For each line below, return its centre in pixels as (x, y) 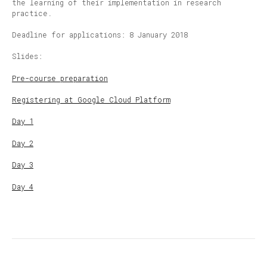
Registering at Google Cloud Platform (91, 100)
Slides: (27, 56)
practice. (32, 13)
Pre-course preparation (60, 78)
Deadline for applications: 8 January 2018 (100, 35)
